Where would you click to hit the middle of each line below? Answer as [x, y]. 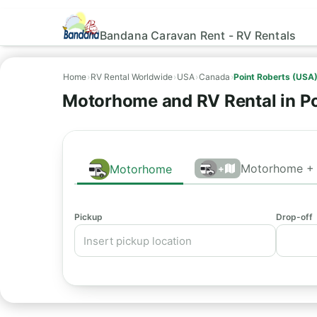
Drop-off [294, 217]
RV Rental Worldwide [132, 77]
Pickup [88, 217]
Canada [214, 77]
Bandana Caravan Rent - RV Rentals [198, 35]
